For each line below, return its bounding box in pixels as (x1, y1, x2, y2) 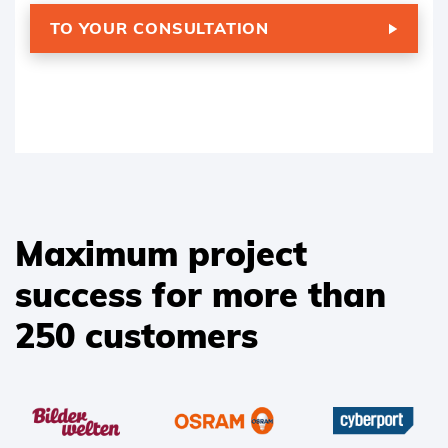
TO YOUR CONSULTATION (50, 18, 269, 39)
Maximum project (15, 232, 307, 276)
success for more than (15, 273, 386, 317)
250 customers (15, 314, 258, 358)
